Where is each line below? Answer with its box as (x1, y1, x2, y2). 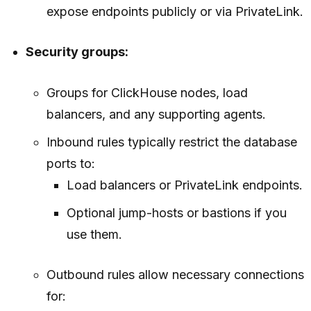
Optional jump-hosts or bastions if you (66, 205, 287, 221)
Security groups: (26, 44, 129, 60)
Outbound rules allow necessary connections (46, 267, 304, 283)
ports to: (46, 156, 95, 171)
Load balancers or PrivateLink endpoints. (66, 178, 303, 193)
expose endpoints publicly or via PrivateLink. (46, 4, 303, 19)
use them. (66, 227, 122, 242)
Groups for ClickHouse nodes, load (46, 85, 248, 101)
